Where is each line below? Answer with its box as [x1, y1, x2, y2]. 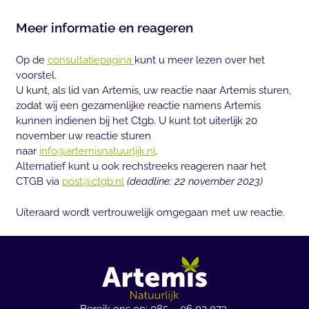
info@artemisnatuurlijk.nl [39, 145, 156, 158]
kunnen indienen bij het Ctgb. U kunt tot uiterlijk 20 [15, 114, 257, 128]
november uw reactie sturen [15, 130, 151, 143]
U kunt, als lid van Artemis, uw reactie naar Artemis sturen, [15, 84, 291, 97]
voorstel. [15, 69, 57, 82]
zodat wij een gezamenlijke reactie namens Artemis [15, 99, 261, 112]
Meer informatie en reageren [15, 19, 193, 35]
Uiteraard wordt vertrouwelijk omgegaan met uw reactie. [15, 206, 285, 219]
